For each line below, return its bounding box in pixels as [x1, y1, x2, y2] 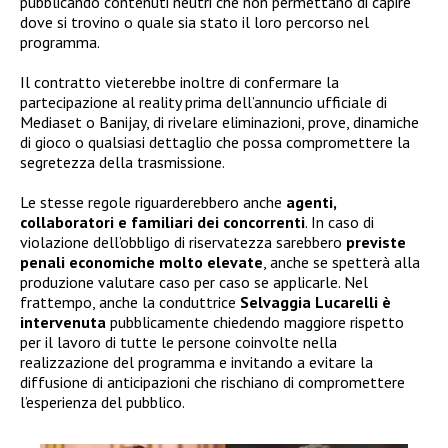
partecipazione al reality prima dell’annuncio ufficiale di [20, 92, 387, 113]
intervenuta [20, 312, 110, 333]
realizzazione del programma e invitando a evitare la [20, 352, 373, 373]
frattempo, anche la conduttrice [20, 292, 240, 313]
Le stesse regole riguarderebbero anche [20, 192, 286, 213]
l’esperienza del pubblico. [20, 392, 185, 413]
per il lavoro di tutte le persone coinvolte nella [20, 332, 337, 353]
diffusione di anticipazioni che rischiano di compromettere [20, 372, 405, 393]
